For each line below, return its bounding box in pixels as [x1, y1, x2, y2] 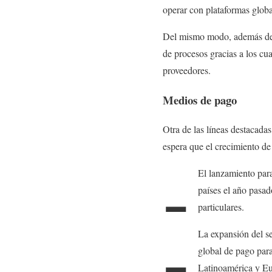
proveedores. [163, 63, 211, 76]
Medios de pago [163, 91, 237, 108]
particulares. [198, 200, 245, 214]
